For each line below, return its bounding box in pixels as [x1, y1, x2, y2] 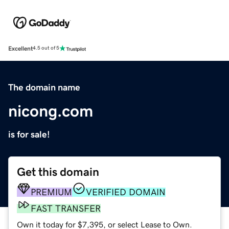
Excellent [8, 45, 33, 52]
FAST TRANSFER [31, 203, 101, 213]
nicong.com [8, 102, 93, 119]
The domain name [8, 82, 80, 92]
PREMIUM [31, 187, 72, 197]
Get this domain [17, 166, 99, 178]
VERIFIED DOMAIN [86, 187, 166, 197]
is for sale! [8, 129, 50, 139]
